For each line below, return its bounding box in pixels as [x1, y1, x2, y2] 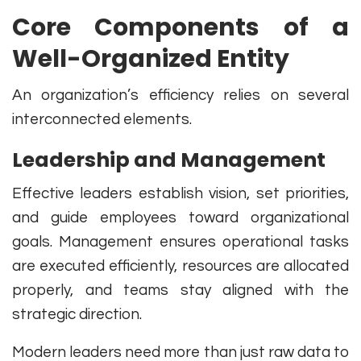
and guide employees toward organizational [12, 210, 349, 226]
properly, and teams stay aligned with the [12, 282, 349, 299]
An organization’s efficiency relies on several [12, 87, 349, 104]
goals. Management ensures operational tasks [12, 234, 349, 251]
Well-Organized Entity [12, 42, 289, 77]
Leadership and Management [12, 146, 326, 175]
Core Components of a [12, 10, 349, 45]
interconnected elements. [12, 111, 192, 128]
